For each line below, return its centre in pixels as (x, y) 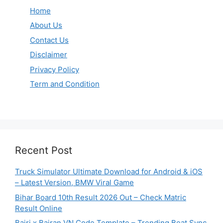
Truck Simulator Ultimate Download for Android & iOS (109, 172)
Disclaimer (49, 55)
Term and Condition (65, 84)
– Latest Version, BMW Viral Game (74, 183)
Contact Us (49, 40)
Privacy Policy (55, 69)
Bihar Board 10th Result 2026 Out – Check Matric (101, 197)
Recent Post (44, 151)
